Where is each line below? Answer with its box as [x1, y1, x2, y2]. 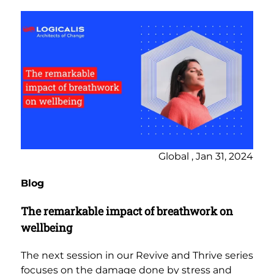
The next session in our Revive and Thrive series [21, 250, 253, 262]
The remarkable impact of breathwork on [21, 204, 233, 219]
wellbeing [21, 220, 72, 235]
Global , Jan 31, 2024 [158, 150, 253, 163]
